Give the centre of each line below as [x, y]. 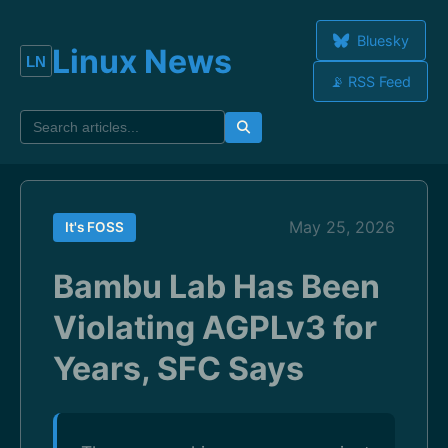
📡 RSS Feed [370, 81]
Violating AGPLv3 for [215, 327]
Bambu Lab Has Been [216, 286]
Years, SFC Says [178, 368]
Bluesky [380, 40]
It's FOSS [94, 227]
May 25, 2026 [342, 227]
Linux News [142, 61]
